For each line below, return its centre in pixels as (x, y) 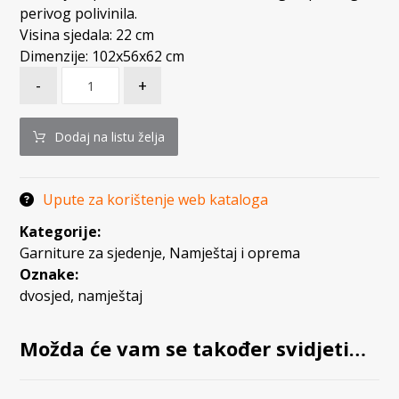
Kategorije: (61, 232)
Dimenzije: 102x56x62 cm (102, 57)
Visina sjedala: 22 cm (87, 35)
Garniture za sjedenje (91, 253)
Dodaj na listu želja (110, 137)
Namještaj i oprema (235, 253)
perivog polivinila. (79, 14)
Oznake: (49, 275)
